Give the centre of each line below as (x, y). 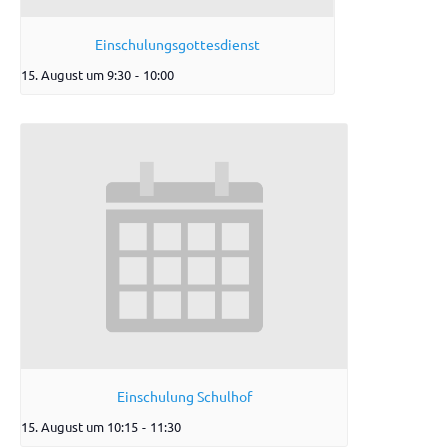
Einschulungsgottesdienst (177, 44)
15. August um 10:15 (79, 426)
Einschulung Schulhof (184, 395)
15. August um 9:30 (76, 75)
